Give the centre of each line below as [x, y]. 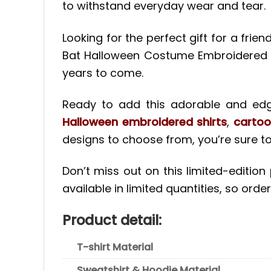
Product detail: [112, 220]
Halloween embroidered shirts [145, 122]
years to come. [103, 73]
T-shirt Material [108, 247]
